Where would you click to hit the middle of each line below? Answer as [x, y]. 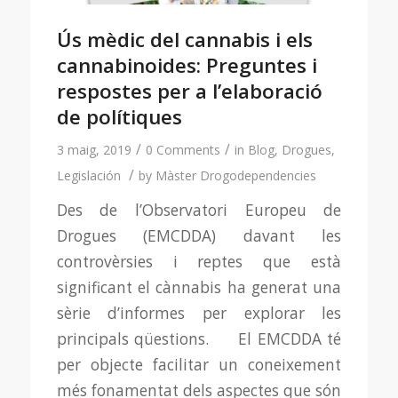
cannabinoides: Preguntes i [187, 65]
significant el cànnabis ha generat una [199, 287]
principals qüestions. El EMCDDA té [199, 338]
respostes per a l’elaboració [189, 91]
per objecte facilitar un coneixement [199, 364]
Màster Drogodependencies [235, 175]
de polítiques [119, 116]
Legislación [88, 175]
